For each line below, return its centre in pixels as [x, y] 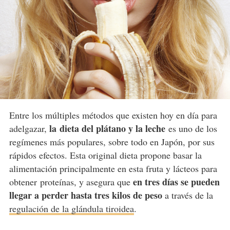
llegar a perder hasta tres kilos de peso [85, 195]
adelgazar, [29, 129]
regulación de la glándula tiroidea [71, 209]
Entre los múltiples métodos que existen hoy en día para [113, 115]
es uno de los [191, 129]
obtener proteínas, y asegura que [71, 182]
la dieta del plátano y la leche [107, 129]
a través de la [187, 195]
